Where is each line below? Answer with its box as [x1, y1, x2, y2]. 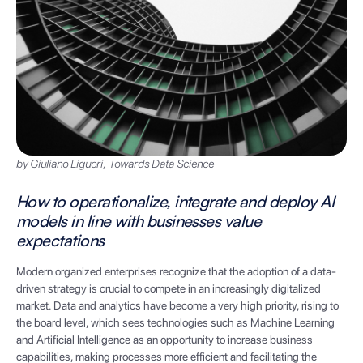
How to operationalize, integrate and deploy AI [16, 191, 335, 212]
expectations [16, 230, 105, 251]
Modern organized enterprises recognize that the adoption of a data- [16, 265, 336, 279]
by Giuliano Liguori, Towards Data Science [16, 157, 214, 171]
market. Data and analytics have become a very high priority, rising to [16, 299, 339, 313]
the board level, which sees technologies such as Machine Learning [16, 316, 335, 330]
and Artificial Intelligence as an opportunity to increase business [16, 333, 313, 347]
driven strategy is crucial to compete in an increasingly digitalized [16, 282, 321, 296]
